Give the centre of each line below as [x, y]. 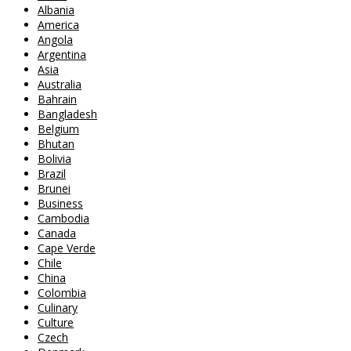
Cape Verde [67, 248]
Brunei [54, 188]
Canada [57, 233]
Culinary [58, 308]
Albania [56, 10]
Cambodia [63, 218]
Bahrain [57, 99]
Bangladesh [67, 114]
